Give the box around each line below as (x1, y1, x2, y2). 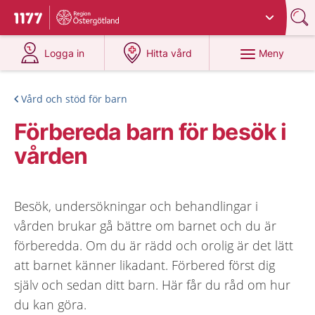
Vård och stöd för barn (21, 92, 127, 105)
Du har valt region (60, 6, 145, 18)
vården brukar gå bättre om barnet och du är (14, 217, 276, 234)
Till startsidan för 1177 (14, 12, 132, 27)
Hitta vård (146, 47, 193, 59)
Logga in (44, 47, 85, 59)
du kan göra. (14, 296, 86, 313)
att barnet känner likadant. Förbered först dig (14, 257, 275, 274)
